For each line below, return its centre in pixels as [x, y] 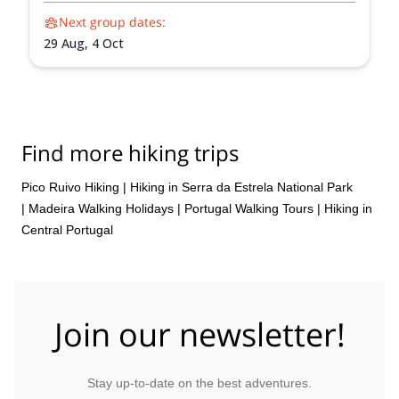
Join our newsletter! [199, 334]
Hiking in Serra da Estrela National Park [241, 187]
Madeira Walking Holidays [101, 208]
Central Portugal [67, 229]
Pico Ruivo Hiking [70, 187]
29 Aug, [68, 43]
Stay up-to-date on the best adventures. [199, 383]
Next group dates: [112, 22]
